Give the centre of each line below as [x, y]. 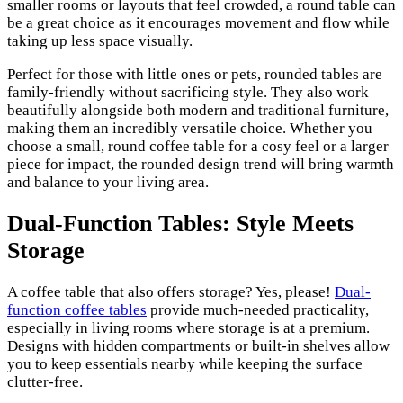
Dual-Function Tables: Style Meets [180, 224]
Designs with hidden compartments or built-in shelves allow [198, 346]
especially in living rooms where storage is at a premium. [188, 328]
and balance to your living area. [108, 182]
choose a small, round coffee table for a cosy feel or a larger [198, 146]
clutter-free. [45, 382]
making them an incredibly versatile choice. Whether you [190, 128]
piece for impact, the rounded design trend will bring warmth [201, 164]
